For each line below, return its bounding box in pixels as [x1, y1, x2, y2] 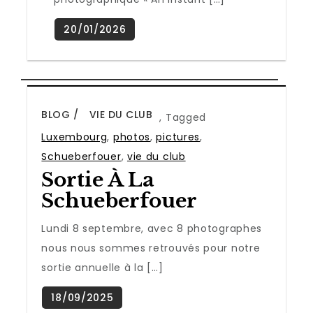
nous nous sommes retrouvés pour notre [41, 240, 261, 255]
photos [112, 129, 151, 144]
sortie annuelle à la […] [41, 260, 163, 275]
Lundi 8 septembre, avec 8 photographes [41, 221, 263, 235]
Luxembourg [41, 129, 108, 144]
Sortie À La [41, 167, 155, 192]
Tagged [165, 110, 207, 124]
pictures [156, 129, 201, 144]
